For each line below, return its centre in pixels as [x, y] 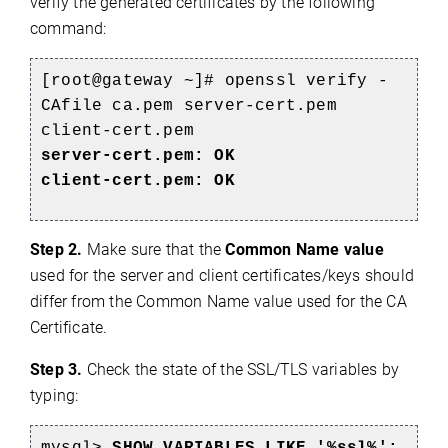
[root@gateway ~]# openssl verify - [214, 81]
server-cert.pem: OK [138, 156]
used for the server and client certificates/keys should [222, 276]
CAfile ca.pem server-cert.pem [189, 106]
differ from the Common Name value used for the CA [218, 302]
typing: [54, 396]
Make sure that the [156, 250]
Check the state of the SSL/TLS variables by [241, 370]
